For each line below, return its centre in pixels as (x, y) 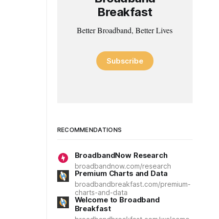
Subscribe (125, 61)
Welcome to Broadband (117, 200)
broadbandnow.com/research (123, 166)
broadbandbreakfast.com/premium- (132, 184)
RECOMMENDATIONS (89, 130)
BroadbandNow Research (121, 155)
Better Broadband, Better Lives (125, 30)
